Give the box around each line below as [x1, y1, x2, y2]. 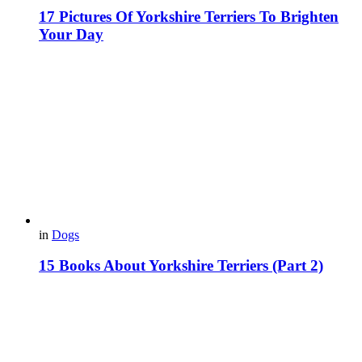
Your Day [39, 26, 103, 44]
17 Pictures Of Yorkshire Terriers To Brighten [39, 8, 339, 26]
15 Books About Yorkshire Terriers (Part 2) [39, 257, 323, 275]
